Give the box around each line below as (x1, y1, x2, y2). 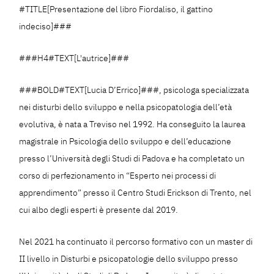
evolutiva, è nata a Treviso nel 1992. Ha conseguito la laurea (19, 119, 246, 130)
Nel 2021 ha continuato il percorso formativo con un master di (19, 236, 253, 248)
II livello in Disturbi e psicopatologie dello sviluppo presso (19, 253, 239, 265)
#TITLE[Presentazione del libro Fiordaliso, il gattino (19, 4, 213, 15)
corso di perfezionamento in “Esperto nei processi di (19, 170, 217, 182)
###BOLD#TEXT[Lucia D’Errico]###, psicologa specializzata (19, 84, 250, 96)
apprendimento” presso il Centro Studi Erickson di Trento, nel (19, 187, 252, 199)
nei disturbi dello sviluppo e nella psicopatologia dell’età (19, 102, 232, 113)
